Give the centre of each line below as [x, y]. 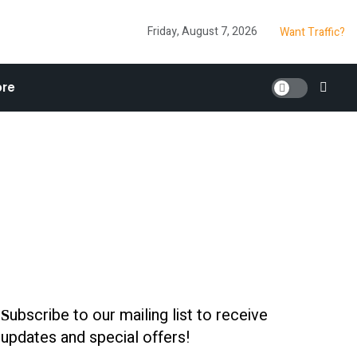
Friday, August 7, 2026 [202, 31]
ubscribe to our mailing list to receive [139, 316]
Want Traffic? [312, 32]
